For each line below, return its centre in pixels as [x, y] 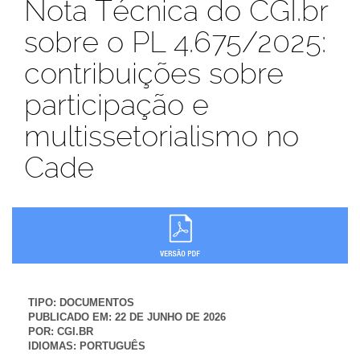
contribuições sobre [154, 73]
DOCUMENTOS [97, 302]
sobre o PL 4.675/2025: [175, 42]
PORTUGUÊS [112, 346]
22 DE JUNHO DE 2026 [170, 317]
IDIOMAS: [52, 346]
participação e [117, 104]
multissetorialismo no [162, 136]
